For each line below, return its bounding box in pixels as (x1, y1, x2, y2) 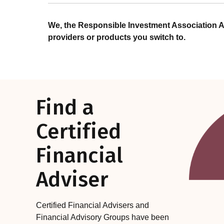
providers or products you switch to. (48, 33, 185, 42)
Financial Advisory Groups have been (36, 213, 169, 222)
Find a (36, 95, 94, 120)
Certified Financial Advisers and (36, 201, 149, 210)
